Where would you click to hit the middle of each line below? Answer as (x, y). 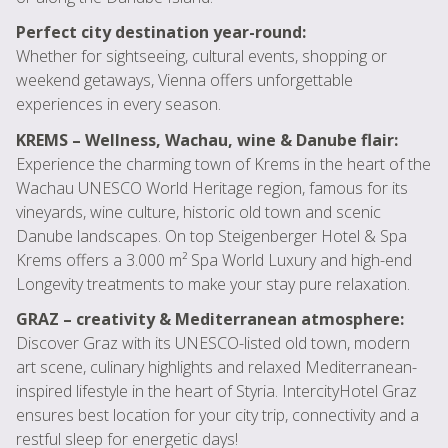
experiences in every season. (118, 104)
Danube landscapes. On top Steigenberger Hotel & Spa (211, 235)
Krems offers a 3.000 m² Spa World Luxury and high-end (214, 259)
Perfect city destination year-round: (161, 32)
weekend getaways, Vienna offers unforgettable (184, 80)
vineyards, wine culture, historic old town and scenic (198, 211)
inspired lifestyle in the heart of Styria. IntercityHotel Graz (216, 390)
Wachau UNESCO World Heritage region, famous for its (212, 187)
